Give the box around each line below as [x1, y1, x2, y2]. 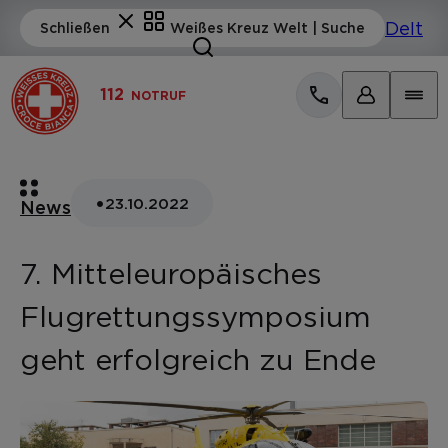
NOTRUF [127, 89, 186, 102]
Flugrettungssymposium [20, 301, 371, 332]
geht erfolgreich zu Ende [20, 344, 376, 375]
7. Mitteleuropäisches [20, 258, 322, 289]
